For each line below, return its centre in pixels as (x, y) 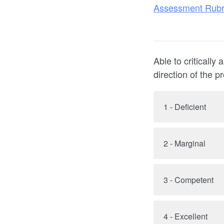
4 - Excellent (185, 216)
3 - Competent (188, 180)
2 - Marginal (184, 143)
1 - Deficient (185, 107)
